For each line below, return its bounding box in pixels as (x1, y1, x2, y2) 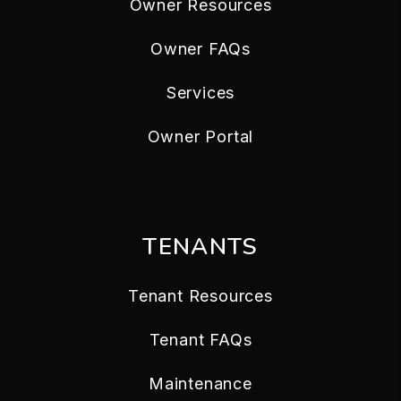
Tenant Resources (128, 286, 273, 306)
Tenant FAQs (149, 330, 252, 350)
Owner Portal (147, 127, 254, 147)
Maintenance (149, 374, 252, 394)
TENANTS (142, 231, 259, 263)
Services (166, 83, 235, 103)
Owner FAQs (150, 39, 251, 59)
